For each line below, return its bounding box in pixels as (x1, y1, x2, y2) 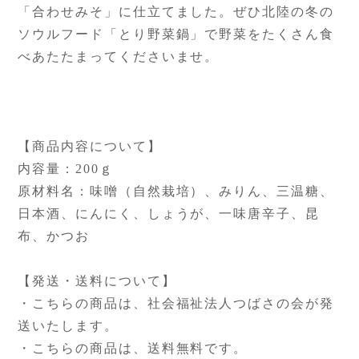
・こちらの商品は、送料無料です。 (18, 341, 248, 355)
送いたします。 (18, 319, 119, 333)
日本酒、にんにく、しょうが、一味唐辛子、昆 (18, 207, 320, 220)
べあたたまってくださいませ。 (18, 50, 220, 63)
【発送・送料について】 (18, 274, 176, 288)
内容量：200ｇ (18, 162, 114, 175)
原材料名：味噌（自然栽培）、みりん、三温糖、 (18, 184, 334, 198)
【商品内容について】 (18, 139, 162, 153)
